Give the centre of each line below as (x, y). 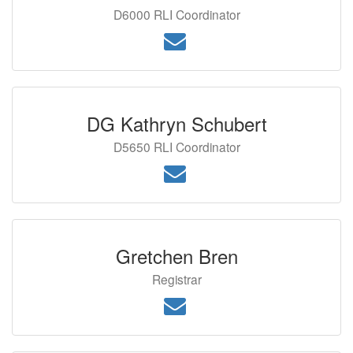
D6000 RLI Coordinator (176, 14)
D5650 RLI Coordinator (176, 147)
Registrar (176, 279)
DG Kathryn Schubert (176, 123)
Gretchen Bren (176, 256)
